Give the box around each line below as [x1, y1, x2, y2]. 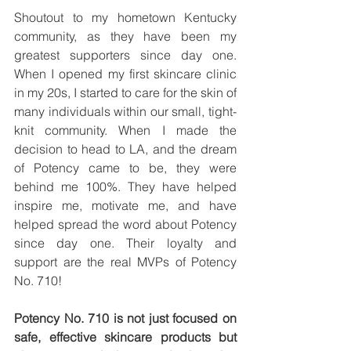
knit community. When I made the [14, 121, 237, 138]
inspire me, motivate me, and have [14, 197, 237, 213]
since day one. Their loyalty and [14, 234, 237, 251]
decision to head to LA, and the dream [14, 140, 237, 157]
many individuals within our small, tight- [14, 103, 237, 119]
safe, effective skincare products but [14, 328, 237, 345]
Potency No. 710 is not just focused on [14, 309, 237, 326]
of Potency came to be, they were [14, 159, 237, 175]
